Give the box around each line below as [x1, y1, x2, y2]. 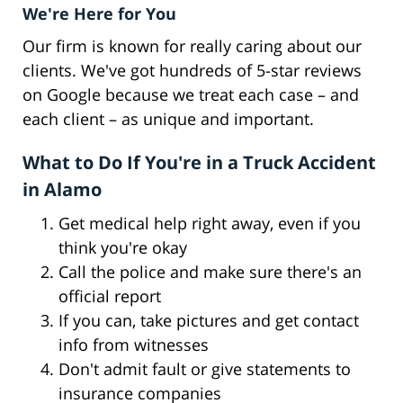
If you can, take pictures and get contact [58, 309, 359, 332]
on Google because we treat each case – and [22, 84, 359, 106]
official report [58, 285, 161, 308]
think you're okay [58, 237, 187, 259]
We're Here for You [22, 3, 176, 25]
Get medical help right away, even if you [58, 212, 361, 235]
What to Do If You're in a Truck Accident [22, 150, 376, 175]
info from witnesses [58, 334, 209, 356]
